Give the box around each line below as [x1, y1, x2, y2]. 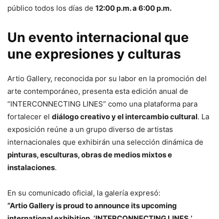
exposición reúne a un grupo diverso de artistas [7, 124, 173, 134]
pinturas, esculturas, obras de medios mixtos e [7, 150, 172, 159]
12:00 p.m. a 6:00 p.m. [95, 3, 172, 13]
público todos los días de [7, 3, 95, 13]
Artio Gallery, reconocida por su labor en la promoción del [7, 73, 207, 83]
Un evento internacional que [7, 29, 189, 45]
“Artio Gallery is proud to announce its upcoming [7, 200, 177, 210]
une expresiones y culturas [7, 45, 181, 62]
